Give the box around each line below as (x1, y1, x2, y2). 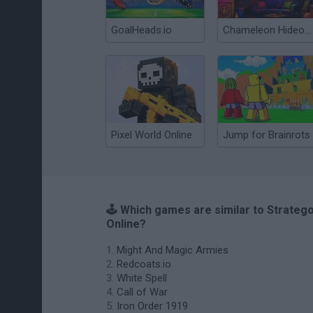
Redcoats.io (117, 258, 171, 270)
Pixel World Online (111, 129, 192, 141)
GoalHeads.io (111, 24, 172, 36)
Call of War (117, 286, 168, 298)
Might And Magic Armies (117, 244, 228, 256)
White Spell (117, 272, 167, 284)
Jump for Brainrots (223, 129, 310, 141)
